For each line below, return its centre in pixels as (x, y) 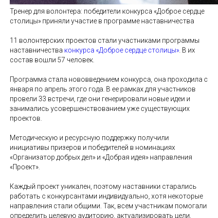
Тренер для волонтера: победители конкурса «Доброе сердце (107, 11)
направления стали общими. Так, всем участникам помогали (108, 206)
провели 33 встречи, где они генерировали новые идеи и (100, 99)
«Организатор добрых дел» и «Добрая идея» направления (101, 157)
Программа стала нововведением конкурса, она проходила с (109, 79)
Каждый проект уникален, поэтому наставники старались (103, 186)
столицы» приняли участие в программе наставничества (102, 21)
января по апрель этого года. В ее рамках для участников (103, 89)
